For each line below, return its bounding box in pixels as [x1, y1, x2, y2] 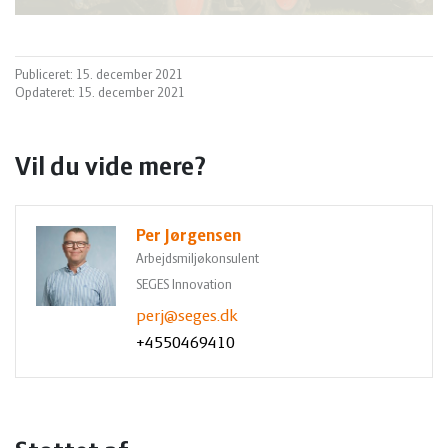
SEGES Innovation [136, 277, 232, 293]
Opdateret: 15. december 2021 [15, 85, 185, 101]
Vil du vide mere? [15, 154, 206, 182]
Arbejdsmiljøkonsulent [136, 251, 259, 267]
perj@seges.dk [136, 306, 237, 326]
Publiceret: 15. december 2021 [15, 67, 183, 83]
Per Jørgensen [136, 226, 241, 246]
